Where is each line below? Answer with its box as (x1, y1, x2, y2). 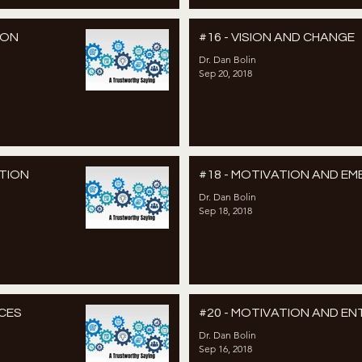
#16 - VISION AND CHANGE (199, 30, 355, 44)
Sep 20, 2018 (199, 66, 252, 79)
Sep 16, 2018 (199, 342, 252, 355)
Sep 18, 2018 (199, 204, 252, 217)
